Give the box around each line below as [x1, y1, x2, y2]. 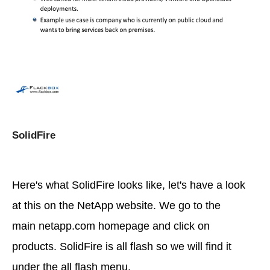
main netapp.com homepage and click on [12, 220, 210, 233]
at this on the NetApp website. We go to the [12, 199, 221, 212]
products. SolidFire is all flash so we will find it [12, 240, 231, 253]
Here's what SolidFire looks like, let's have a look [12, 179, 245, 192]
